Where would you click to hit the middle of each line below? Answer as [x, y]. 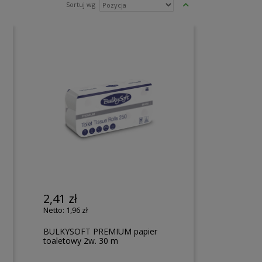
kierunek [202, 18]
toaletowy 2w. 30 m [81, 240]
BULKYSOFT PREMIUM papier [101, 231]
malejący [202, 32]
